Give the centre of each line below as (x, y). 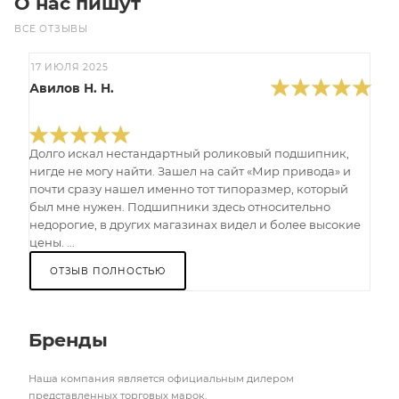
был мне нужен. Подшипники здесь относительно (180, 206)
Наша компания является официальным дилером (161, 378)
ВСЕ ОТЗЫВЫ (51, 28)
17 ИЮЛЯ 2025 (70, 67)
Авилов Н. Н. (72, 88)
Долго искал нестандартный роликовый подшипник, (189, 153)
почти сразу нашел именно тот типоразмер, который (189, 188)
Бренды (68, 339)
